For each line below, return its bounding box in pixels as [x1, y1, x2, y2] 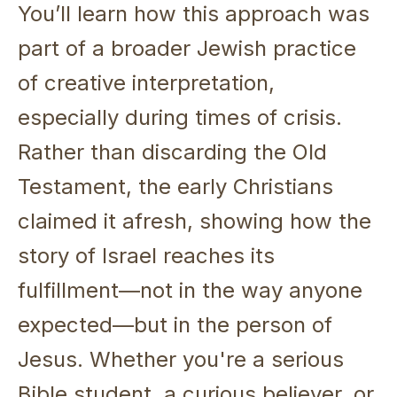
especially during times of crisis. [18, 104, 342, 130]
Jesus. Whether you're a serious [18, 346, 344, 372]
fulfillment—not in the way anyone [18, 276, 362, 303]
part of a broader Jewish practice [18, 35, 356, 61]
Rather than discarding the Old [18, 138, 327, 165]
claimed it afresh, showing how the [18, 207, 371, 234]
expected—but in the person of [18, 311, 332, 338]
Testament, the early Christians [18, 173, 333, 199]
